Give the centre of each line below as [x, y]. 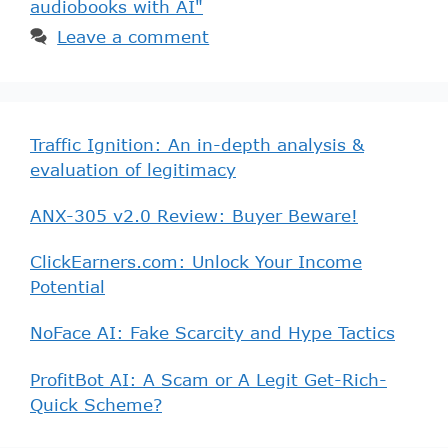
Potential [67, 287]
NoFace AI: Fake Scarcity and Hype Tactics [212, 333]
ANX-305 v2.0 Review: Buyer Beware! [194, 215]
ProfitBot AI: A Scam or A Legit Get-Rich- [208, 379]
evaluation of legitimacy [133, 169]
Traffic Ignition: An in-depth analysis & [197, 144]
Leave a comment [133, 36]
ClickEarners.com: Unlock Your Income [196, 262]
